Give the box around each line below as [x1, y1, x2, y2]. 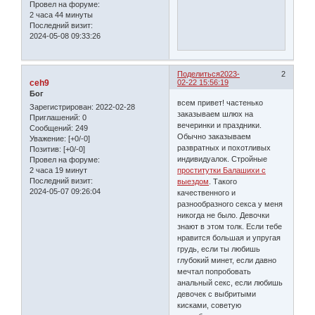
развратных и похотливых [177, 143, 271, 153]
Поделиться [177, 69, 221, 78]
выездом [177, 177, 210, 186]
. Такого [209, 177, 238, 186]
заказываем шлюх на [177, 110, 254, 119]
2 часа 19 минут [30, 166, 87, 175]
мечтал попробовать [177, 267, 252, 276]
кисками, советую [177, 301, 242, 310]
